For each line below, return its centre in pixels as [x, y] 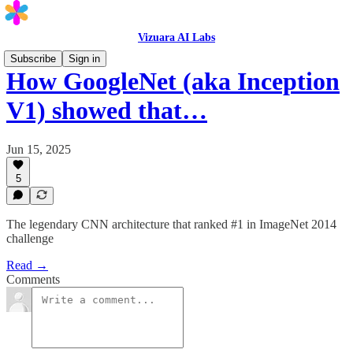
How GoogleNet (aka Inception [173, 82]
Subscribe [33, 59]
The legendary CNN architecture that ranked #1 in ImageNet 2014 [171, 224]
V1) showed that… [107, 111]
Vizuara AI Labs [176, 37]
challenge [30, 238]
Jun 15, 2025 [39, 149]
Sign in [84, 59]
